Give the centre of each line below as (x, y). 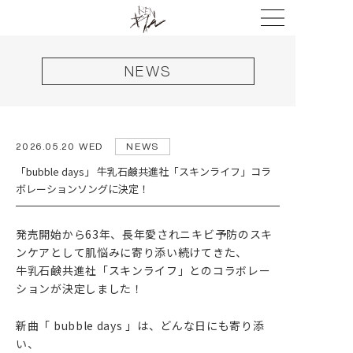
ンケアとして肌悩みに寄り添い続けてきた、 (132, 252)
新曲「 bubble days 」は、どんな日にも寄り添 (140, 325)
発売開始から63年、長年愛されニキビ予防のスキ (145, 234)
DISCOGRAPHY (148, 313)
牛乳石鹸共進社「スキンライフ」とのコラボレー (143, 270)
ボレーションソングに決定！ (82, 189)
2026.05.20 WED (60, 146)
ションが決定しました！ (80, 288)
